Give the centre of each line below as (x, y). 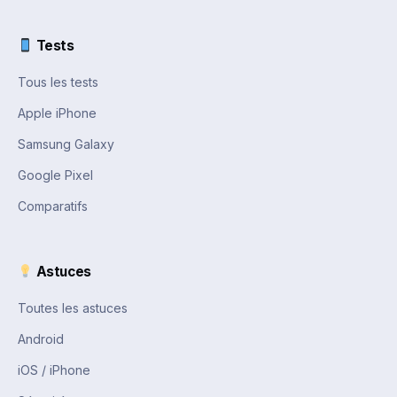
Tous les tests (58, 82)
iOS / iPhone (54, 370)
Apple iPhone (57, 113)
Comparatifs (53, 206)
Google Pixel (55, 175)
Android (41, 339)
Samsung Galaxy (66, 144)
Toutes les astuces (73, 308)
